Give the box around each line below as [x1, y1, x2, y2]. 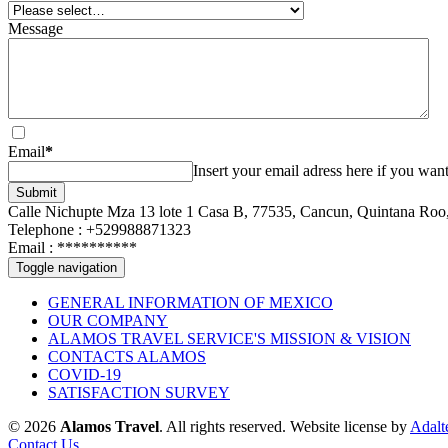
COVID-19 [48, 365, 121, 383]
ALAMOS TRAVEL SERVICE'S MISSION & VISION [48, 329, 411, 347]
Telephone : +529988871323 [8, 220, 191, 238]
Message [8, 19, 63, 37]
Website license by [290, 417, 410, 435]
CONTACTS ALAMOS [48, 347, 206, 365]
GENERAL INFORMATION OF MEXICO [48, 293, 333, 311]
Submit [16, 184, 57, 200]
